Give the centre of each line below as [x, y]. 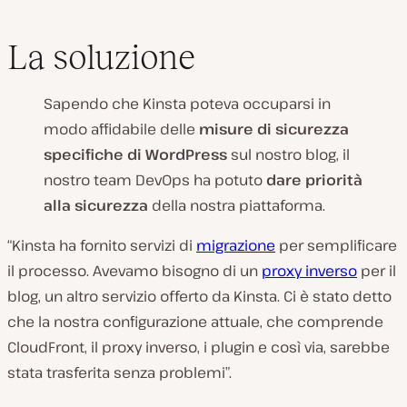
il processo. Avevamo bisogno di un [134, 270]
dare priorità [314, 179]
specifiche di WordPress [135, 154]
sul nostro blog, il [288, 154]
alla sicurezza [96, 205]
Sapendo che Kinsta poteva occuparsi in [187, 103]
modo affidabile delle [121, 129]
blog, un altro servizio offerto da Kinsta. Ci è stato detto [199, 296]
